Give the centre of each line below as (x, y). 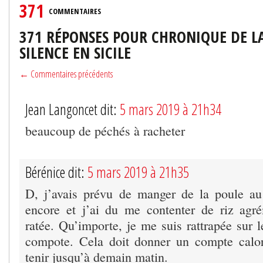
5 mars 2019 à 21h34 (171, 109)
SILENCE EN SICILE (75, 52)
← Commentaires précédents (66, 74)
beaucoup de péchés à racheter (105, 130)
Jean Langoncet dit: (73, 109)
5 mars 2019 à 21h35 (138, 172)
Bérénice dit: (56, 172)
